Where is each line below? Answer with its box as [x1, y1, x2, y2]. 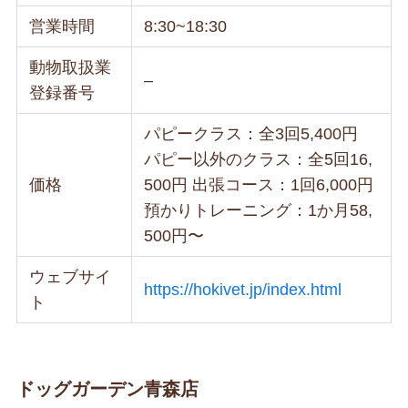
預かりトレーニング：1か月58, [144, 201, 373, 220]
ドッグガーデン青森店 [15, 379, 199, 400]
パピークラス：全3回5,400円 [144, 125, 359, 144]
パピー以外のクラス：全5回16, [144, 150, 373, 169]
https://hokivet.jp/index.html [144, 280, 342, 300]
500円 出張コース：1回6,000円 [144, 176, 374, 195]
